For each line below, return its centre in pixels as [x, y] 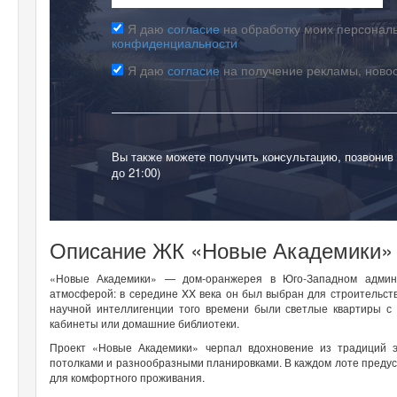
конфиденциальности [175, 42]
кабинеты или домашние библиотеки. [146, 323]
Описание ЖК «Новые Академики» [221, 249]
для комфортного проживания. [128, 377]
